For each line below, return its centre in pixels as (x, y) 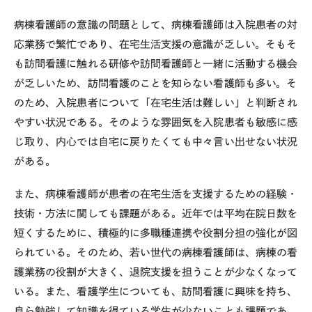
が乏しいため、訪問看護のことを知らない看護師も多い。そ (156, 83)
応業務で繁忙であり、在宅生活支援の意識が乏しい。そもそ (156, 44)
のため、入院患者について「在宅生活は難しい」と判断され (156, 102)
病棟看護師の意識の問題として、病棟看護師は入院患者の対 (156, 24)
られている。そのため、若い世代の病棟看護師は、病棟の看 (156, 252)
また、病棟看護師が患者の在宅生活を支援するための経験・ (156, 194)
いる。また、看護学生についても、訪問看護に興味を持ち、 (156, 291)
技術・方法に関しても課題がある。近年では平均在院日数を (156, 213)
